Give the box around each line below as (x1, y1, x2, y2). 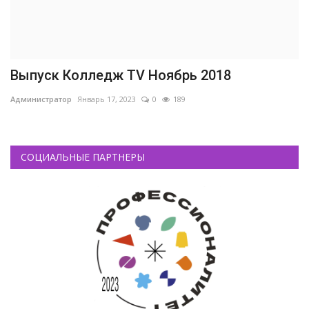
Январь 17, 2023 (77, 94, 136, 105)
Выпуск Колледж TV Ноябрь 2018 (10, 67, 231, 84)
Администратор (10, 94, 72, 105)
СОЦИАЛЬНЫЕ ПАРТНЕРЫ (21, 150, 145, 164)
